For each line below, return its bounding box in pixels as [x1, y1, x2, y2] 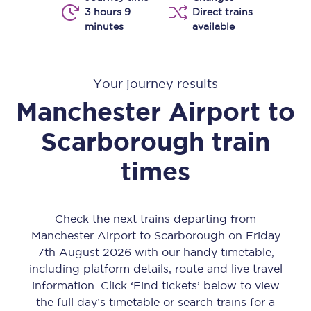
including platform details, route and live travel [28, 262, 283, 275]
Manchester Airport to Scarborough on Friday [31, 229, 280, 242]
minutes [85, 21, 124, 32]
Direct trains [192, 6, 253, 17]
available [192, 21, 235, 32]
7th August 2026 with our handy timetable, [37, 246, 274, 258]
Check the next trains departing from [55, 212, 256, 225]
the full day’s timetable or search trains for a [36, 296, 275, 308]
